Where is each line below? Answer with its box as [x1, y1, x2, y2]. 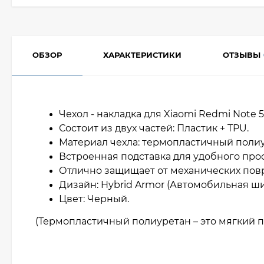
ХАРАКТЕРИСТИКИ [103, 50, 181, 60]
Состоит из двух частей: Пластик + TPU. [59, 123, 251, 134]
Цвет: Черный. [59, 193, 131, 204]
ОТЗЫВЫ [223, 50, 260, 60]
